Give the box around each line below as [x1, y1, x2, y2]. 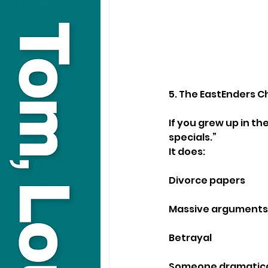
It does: [169, 144, 205, 159]
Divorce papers [169, 173, 245, 187]
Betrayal [169, 230, 212, 245]
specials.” [169, 130, 217, 144]
